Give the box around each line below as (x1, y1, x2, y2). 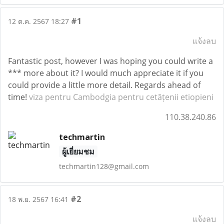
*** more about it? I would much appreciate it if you (8, 67, 203, 78)
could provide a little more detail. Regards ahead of (8, 79, 200, 90)
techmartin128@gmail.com (58, 161, 149, 171)
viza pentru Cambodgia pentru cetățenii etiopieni (29, 91, 213, 102)
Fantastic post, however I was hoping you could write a (8, 55, 213, 66)
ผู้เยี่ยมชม (61, 146, 94, 157)
